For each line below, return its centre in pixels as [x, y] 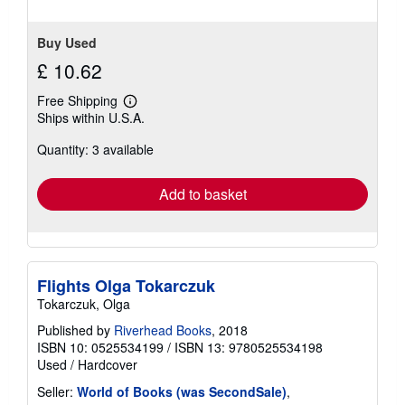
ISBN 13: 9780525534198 [249, 347]
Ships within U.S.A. [91, 117]
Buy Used [67, 42]
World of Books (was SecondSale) [182, 391]
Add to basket [202, 193]
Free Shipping [77, 100]
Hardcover [108, 364]
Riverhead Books [163, 330]
